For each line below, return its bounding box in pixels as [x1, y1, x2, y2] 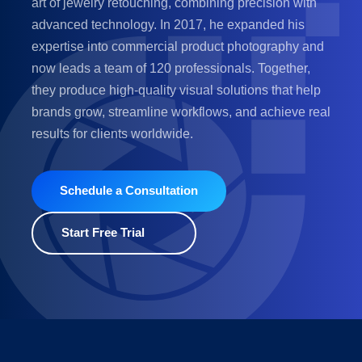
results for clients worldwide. [32, 126, 193, 141]
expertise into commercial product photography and [32, 39, 324, 53]
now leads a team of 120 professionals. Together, [32, 61, 310, 75]
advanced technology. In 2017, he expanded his [32, 17, 305, 32]
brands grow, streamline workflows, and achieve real [32, 104, 330, 119]
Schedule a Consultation [60, 183, 199, 198]
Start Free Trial [61, 225, 145, 240]
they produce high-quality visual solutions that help [32, 82, 321, 97]
